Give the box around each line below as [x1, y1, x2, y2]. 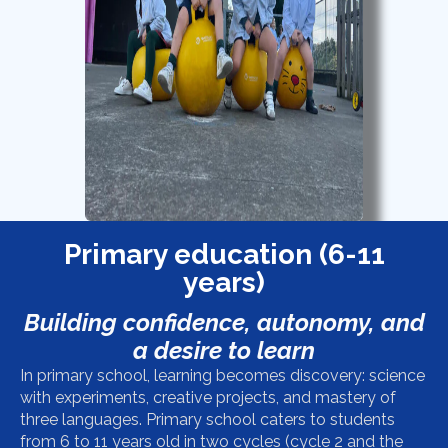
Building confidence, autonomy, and [23, 307, 425, 337]
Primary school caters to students [146, 409, 395, 429]
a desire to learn [133, 335, 315, 365]
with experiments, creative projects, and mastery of [20, 387, 396, 407]
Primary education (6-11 [63, 237, 385, 271]
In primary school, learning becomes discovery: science [20, 365, 425, 385]
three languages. [20, 409, 146, 429]
